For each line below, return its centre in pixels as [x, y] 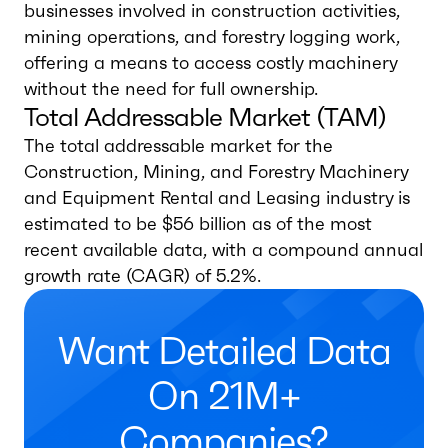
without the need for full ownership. [171, 88]
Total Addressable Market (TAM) [205, 117]
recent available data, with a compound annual [223, 249]
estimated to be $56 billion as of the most [198, 223]
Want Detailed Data [224, 351]
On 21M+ [224, 396]
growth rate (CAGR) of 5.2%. [142, 275]
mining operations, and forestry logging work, [212, 36]
